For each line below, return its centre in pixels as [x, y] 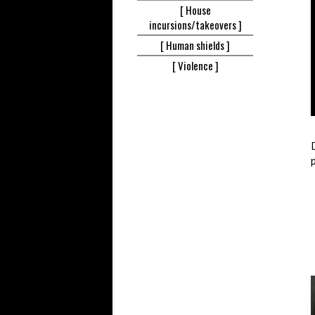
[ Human [178, 45]
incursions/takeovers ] [195, 25]
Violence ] [198, 65]
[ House [195, 10]
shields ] [213, 45]
